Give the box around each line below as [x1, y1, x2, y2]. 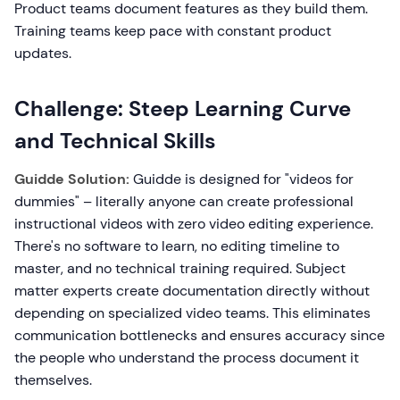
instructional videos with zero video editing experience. [14, 214, 373, 234]
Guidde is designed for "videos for [129, 170, 354, 189]
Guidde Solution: [14, 170, 129, 189]
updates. [14, 44, 71, 63]
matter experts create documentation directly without [14, 281, 370, 301]
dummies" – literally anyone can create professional [14, 192, 354, 212]
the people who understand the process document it [14, 348, 359, 368]
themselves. [14, 371, 92, 390]
